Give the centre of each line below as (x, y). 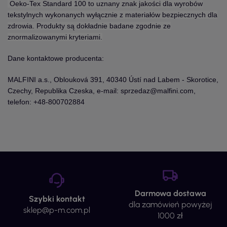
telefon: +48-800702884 (46, 102)
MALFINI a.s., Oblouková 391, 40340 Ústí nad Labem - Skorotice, (113, 80)
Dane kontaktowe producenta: (56, 59)
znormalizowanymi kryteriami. (55, 37)
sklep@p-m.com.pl (57, 210)
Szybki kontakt (57, 199)
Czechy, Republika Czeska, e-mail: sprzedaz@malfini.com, (102, 91)
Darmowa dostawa (170, 194)
